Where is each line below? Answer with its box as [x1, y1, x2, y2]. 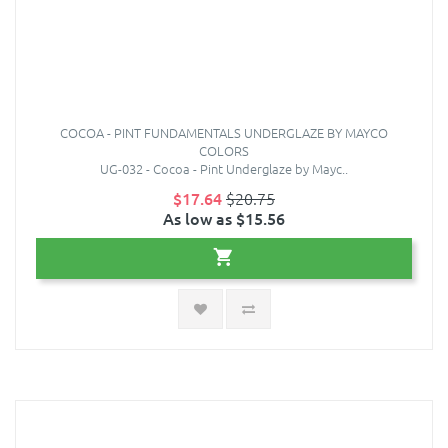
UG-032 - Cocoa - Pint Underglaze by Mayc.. [100, 159, 348, 179]
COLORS [199, 141, 249, 161]
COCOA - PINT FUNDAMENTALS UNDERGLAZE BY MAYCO [60, 123, 388, 143]
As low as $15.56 [163, 207, 285, 230]
